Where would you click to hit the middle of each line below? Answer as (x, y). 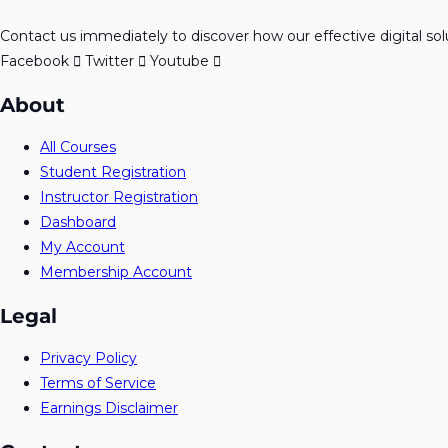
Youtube (179, 61)
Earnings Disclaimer (109, 408)
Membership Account (116, 272)
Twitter (109, 61)
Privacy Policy (88, 358)
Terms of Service (98, 383)
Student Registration (113, 172)
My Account (82, 247)
